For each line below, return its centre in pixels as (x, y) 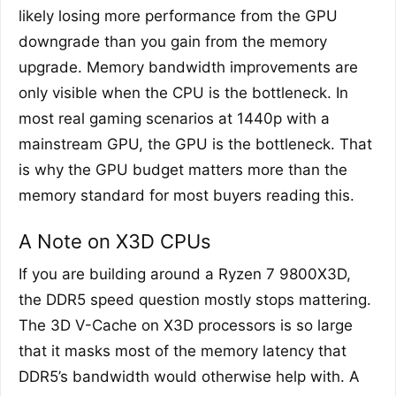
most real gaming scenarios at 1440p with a (174, 119)
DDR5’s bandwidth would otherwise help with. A (189, 377)
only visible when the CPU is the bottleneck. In (183, 93)
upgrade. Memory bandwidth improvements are (188, 68)
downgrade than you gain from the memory (173, 42)
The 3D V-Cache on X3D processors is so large (186, 326)
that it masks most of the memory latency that (183, 351)
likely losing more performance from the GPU (178, 16)
